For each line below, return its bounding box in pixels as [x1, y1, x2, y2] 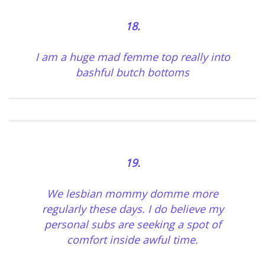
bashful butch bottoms [76, 65, 189, 80]
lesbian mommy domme [66, 186, 189, 201]
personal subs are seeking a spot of [44, 217, 221, 232]
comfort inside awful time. [67, 232, 198, 247]
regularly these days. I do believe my [41, 202, 224, 216]
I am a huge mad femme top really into [35, 50, 230, 64]
